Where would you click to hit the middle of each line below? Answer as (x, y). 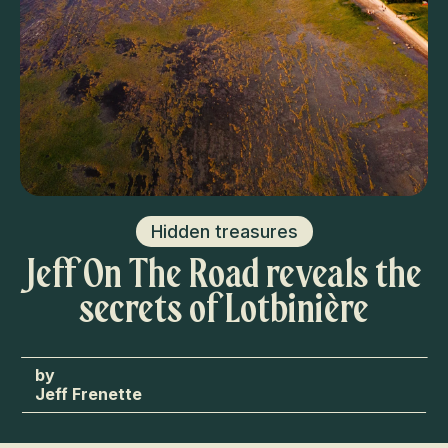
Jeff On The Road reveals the (224, 274)
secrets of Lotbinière (224, 309)
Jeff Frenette (88, 394)
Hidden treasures (224, 231)
